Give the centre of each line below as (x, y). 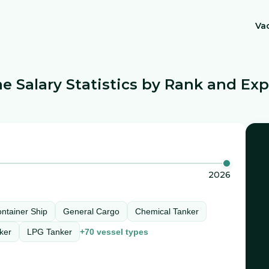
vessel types (121, 232)
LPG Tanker (50, 232)
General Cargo (91, 211)
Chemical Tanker (167, 211)
